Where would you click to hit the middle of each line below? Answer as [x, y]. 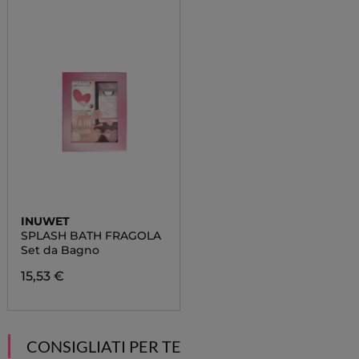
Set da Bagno [60, 250]
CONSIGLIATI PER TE [103, 346]
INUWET [45, 221]
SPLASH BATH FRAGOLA [91, 236]
